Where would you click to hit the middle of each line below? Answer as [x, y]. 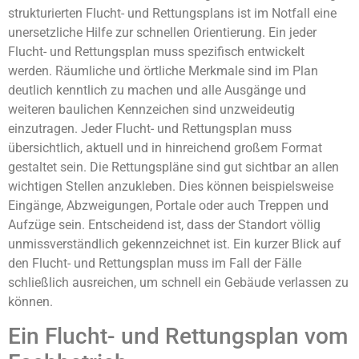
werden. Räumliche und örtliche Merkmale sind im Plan [163, 71]
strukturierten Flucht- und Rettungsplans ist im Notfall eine [172, 13]
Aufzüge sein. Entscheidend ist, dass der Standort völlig [164, 224]
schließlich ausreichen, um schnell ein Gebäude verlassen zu [178, 282]
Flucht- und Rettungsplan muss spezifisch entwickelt [156, 51]
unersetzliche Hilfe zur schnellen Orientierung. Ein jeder [162, 32]
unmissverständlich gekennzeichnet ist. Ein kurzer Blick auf [175, 244]
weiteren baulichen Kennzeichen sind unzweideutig [151, 109]
